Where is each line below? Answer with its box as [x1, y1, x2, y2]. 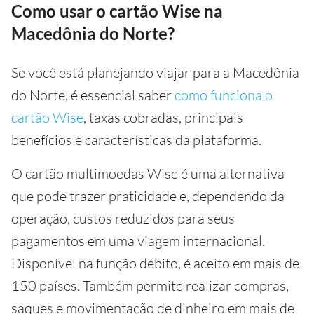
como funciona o [175, 86, 273, 104]
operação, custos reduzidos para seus [11, 210, 235, 227]
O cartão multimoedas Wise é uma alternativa [11, 165, 285, 182]
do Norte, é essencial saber [11, 86, 175, 104]
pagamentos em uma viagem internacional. [11, 232, 265, 250]
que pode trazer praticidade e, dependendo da [11, 187, 285, 205]
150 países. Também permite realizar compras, [11, 277, 289, 294]
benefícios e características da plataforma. [11, 131, 261, 149]
